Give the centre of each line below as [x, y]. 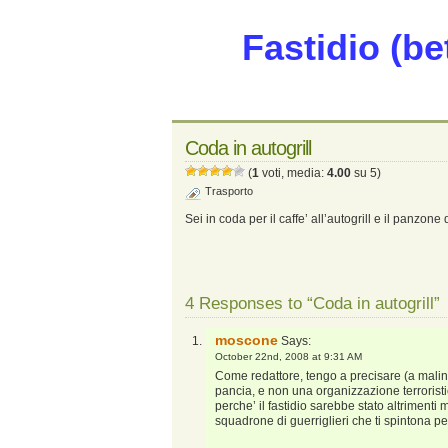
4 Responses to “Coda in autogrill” [312, 303]
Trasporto [229, 191]
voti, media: [293, 173]
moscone [246, 340]
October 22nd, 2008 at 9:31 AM [288, 356]
